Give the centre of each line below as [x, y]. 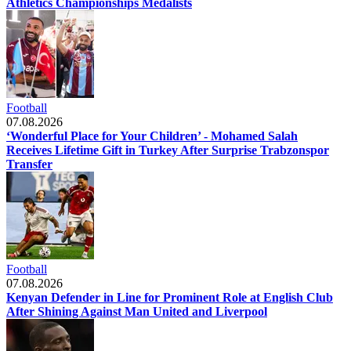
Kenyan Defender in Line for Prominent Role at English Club [170, 297]
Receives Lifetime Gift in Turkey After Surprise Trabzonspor [168, 150]
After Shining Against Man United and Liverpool [137, 311]
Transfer [29, 164]
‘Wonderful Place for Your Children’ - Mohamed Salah [152, 136]
